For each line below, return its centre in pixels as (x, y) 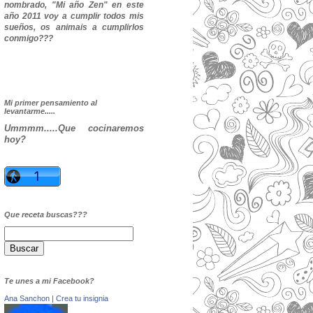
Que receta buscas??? (46, 214)
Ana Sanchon (27, 298)
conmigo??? (29, 38)
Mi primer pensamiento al (51, 103)
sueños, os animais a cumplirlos (74, 27)
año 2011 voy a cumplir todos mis (74, 16)
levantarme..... (30, 111)
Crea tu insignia (82, 298)
